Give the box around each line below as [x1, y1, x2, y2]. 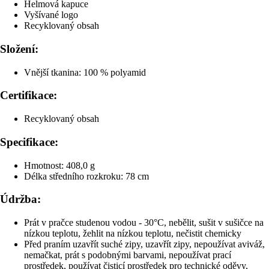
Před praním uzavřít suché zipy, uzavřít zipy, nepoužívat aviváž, [24, 239, 265, 250]
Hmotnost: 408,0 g [24, 160, 95, 171]
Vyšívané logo [24, 10, 78, 20]
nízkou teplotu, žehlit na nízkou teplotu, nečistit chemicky [24, 228, 241, 239]
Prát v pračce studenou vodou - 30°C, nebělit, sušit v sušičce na [24, 217, 264, 228]
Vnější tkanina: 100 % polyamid [24, 67, 146, 77]
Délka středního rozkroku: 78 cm [24, 171, 149, 181]
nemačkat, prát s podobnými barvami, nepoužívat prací [24, 250, 231, 261]
